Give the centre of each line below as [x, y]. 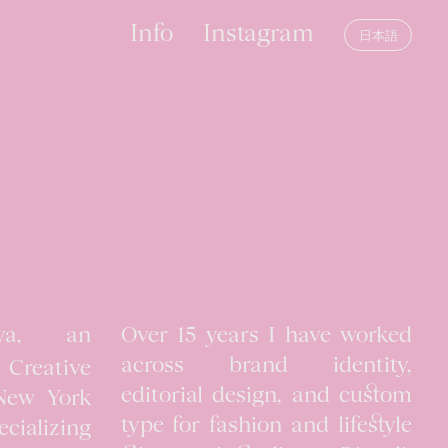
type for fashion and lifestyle [266, 426]
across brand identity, [266, 366]
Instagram [259, 34]
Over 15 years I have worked [266, 336]
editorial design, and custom [266, 396]
